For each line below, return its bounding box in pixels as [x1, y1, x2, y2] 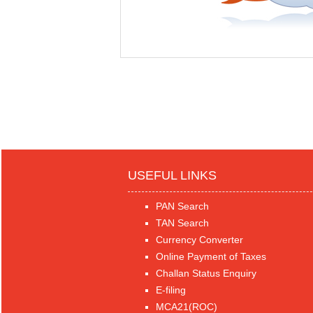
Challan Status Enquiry [155, 267, 256, 279]
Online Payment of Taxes [155, 250, 266, 262]
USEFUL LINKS [127, 168, 217, 182]
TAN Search [155, 217, 209, 228]
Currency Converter [155, 233, 243, 245]
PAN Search [155, 200, 209, 212]
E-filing [155, 284, 186, 296]
